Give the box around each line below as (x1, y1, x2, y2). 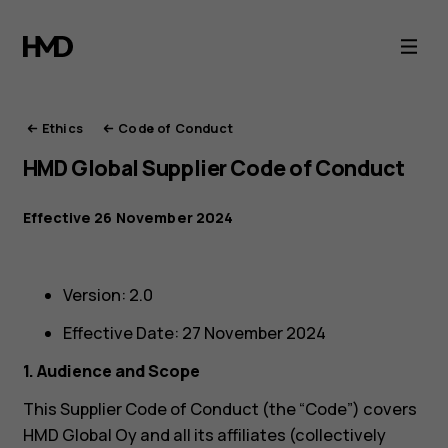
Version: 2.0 (62, 283, 153, 306)
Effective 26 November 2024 (22, 207, 234, 227)
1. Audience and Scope (22, 360, 200, 383)
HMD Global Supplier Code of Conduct (22, 153, 405, 183)
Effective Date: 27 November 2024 (62, 321, 326, 344)
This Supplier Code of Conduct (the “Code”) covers (22, 398, 417, 421)
